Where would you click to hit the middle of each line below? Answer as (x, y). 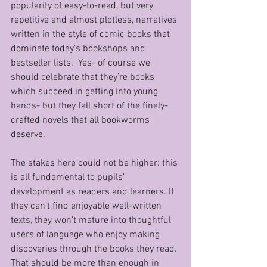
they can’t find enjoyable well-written (87, 206)
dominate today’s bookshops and (79, 49)
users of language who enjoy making (86, 235)
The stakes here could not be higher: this (95, 163)
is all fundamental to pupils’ (69, 178)
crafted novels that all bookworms (81, 120)
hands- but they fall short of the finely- (89, 106)
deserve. (28, 135)
